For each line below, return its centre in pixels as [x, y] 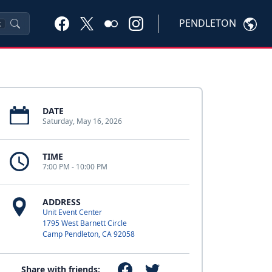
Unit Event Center [72, 212]
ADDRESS [61, 202]
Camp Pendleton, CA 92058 [88, 234]
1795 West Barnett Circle [84, 223]
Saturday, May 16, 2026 [82, 121]
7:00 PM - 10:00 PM [75, 167]
